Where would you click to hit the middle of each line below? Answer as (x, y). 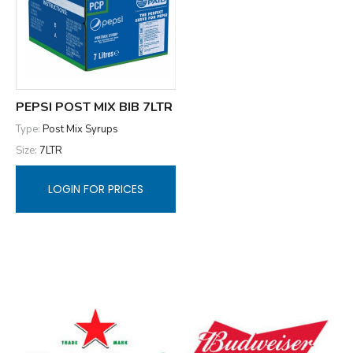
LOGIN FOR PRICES (96, 190)
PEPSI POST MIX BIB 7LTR (94, 107)
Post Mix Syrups (80, 129)
